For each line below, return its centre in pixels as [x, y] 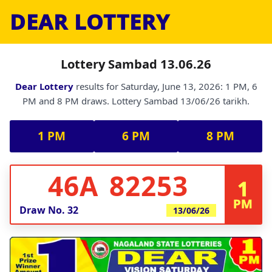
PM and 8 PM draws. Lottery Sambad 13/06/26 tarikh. [136, 101]
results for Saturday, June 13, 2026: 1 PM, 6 [165, 86]
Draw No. [43, 210]
